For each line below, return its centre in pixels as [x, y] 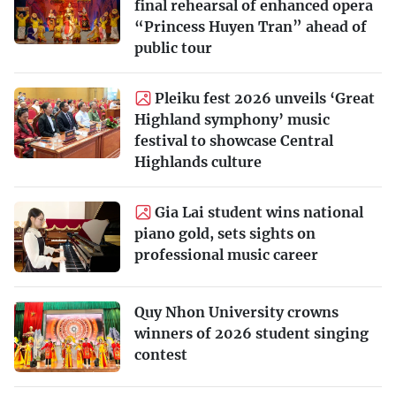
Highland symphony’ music [232, 120]
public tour [173, 48]
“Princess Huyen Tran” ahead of [251, 27]
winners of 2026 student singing [251, 334]
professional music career [226, 255]
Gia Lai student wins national [259, 213]
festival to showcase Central [234, 141]
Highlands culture [198, 162]
